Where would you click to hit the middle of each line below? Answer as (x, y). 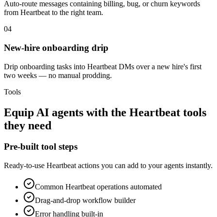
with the (106, 112)
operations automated (128, 187)
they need (28, 125)
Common (50, 187)
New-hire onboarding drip (56, 47)
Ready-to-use (25, 166)
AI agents (60, 112)
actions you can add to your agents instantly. (144, 166)
